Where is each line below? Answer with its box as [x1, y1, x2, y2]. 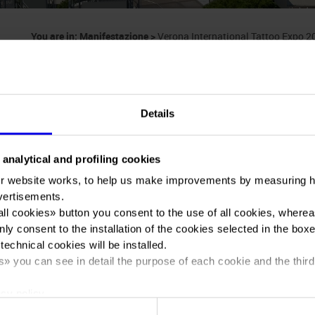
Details [140, 107, 175, 120]
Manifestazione [79, 30, 148, 43]
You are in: [30, 30, 79, 43]
